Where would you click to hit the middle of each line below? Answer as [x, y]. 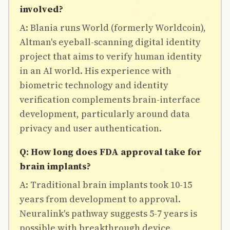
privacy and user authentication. [91, 128]
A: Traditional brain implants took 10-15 [106, 184]
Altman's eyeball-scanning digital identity [110, 42]
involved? [41, 9]
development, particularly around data [105, 113]
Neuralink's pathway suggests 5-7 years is [108, 213]
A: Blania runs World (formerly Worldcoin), [113, 27]
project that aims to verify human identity [111, 56]
